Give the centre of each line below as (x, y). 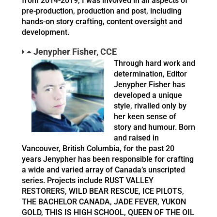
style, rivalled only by (150, 106)
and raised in (136, 138)
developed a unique (148, 95)
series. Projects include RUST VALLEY (88, 181)
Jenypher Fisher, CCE (75, 52)
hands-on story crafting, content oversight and (102, 22)
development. (46, 32)
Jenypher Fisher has (149, 85)
